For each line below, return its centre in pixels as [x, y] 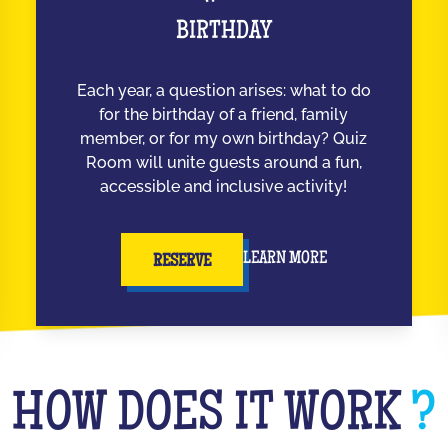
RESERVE [181, 261]
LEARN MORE [284, 259]
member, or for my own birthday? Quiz [224, 138]
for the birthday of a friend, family [224, 114]
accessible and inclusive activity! [224, 186]
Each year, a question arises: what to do [223, 90]
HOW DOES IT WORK [211, 417]
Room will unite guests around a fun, [223, 162]
